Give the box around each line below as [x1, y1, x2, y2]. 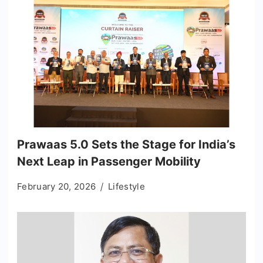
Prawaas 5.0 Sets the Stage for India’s [17, 137, 235, 151]
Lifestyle [108, 180, 145, 192]
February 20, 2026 [17, 180, 96, 192]
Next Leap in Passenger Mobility [17, 154, 201, 168]
